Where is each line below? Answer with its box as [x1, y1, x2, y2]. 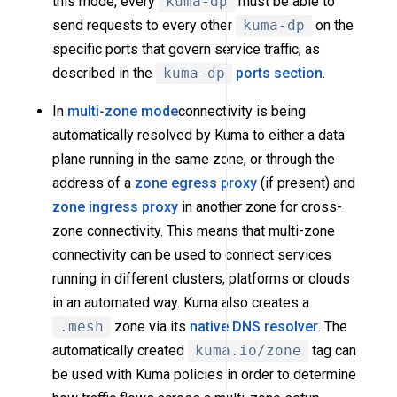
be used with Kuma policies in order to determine [52, 366, 357, 384]
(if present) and [257, 175, 356, 192]
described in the [52, 65, 157, 82]
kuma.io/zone [195, 342, 302, 360]
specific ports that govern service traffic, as [52, 41, 321, 58]
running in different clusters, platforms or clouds [52, 270, 351, 288]
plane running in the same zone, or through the [52, 151, 336, 168]
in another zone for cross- [178, 198, 343, 216]
